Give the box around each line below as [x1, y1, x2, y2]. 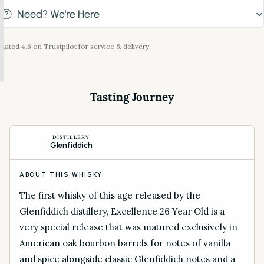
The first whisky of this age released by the [19, 190, 200, 201]
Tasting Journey [90, 90, 174, 104]
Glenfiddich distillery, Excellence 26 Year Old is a [19, 206, 225, 217]
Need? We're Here [17, 7, 100, 21]
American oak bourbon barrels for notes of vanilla [19, 237, 230, 249]
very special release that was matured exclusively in [19, 222, 237, 233]
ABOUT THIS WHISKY [19, 171, 103, 179]
